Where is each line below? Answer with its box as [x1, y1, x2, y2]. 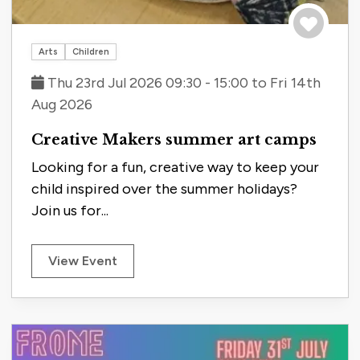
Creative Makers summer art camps [31, 130, 317, 149]
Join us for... [31, 202, 108, 220]
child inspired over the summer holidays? [31, 180, 297, 198]
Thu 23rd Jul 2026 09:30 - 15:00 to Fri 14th [44, 74, 321, 92]
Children [72, 47, 109, 58]
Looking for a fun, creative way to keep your [31, 158, 319, 177]
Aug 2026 [31, 96, 92, 114]
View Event [48, 253, 117, 269]
